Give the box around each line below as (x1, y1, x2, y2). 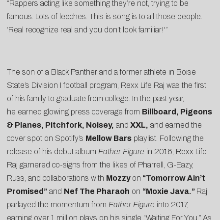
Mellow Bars (85, 134, 132, 142)
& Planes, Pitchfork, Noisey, (7, 120, 114, 129)
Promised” (7, 187, 47, 195)
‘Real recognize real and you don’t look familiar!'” (7, 25, 168, 34)
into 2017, (155, 200, 189, 209)
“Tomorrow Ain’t (141, 173, 205, 182)
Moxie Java (146, 187, 189, 195)
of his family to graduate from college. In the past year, (7, 94, 184, 103)
